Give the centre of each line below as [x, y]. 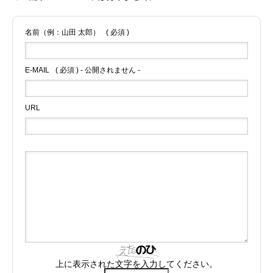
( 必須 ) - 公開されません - [98, 70]
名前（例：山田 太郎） [62, 32]
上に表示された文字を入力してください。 [136, 264]
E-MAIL [37, 70]
